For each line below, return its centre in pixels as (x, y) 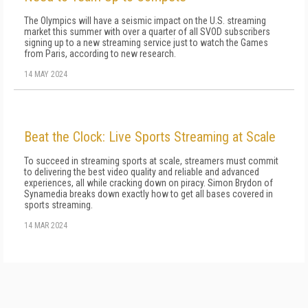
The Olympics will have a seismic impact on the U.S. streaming (145, 21)
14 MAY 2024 (46, 74)
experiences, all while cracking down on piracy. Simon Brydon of (148, 183)
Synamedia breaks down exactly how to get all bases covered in (148, 194)
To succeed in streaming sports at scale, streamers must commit (151, 161)
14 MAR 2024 (46, 225)
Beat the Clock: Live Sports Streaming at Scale (150, 137)
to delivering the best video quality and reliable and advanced (142, 172)
